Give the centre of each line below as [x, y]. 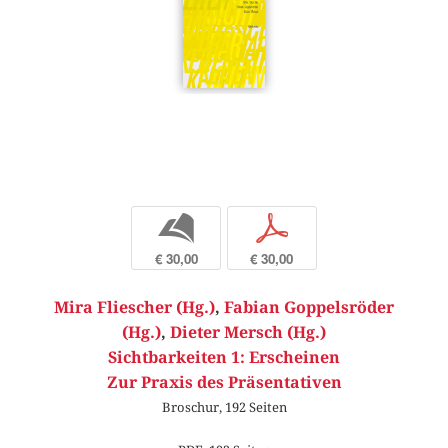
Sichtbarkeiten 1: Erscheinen [224, 357]
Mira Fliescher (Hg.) [134, 307]
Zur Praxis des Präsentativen [224, 382]
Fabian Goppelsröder [309, 307]
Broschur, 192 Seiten [224, 406]
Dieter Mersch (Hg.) [248, 332]
